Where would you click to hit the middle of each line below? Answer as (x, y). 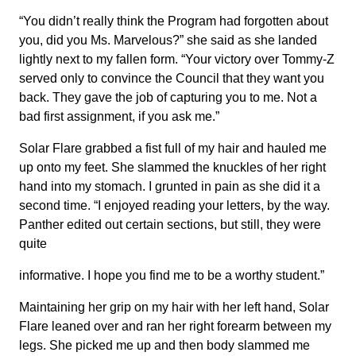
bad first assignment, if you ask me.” (119, 116)
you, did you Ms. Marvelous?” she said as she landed (168, 40)
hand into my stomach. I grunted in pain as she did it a (170, 186)
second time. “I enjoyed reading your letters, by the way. (174, 205)
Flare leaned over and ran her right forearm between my (175, 326)
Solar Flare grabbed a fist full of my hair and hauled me (173, 148)
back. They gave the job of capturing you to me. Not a (168, 97)
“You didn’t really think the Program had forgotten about (174, 21)
